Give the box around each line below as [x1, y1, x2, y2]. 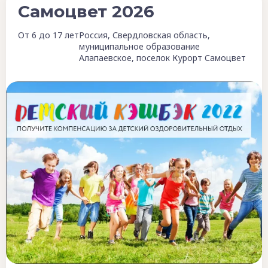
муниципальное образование [79, 40, 200, 52]
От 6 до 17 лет [18, 29, 79, 41]
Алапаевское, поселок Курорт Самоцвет [79, 51, 246, 63]
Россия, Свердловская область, [79, 29, 210, 41]
